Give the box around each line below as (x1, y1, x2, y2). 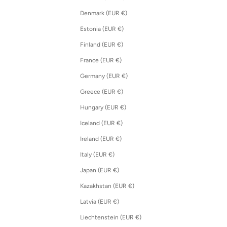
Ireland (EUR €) (115, 135, 122, 143)
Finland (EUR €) (117, 41, 123, 49)
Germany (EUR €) (121, 72, 128, 80)
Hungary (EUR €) (120, 104, 126, 111)
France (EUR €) (115, 57, 122, 64)
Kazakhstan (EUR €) (128, 182, 134, 190)
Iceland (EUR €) (116, 120, 123, 127)
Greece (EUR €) (117, 88, 123, 96)
